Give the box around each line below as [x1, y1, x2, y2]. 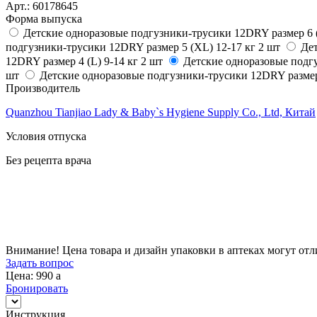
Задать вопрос [6, 256, 74, 269]
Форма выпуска [6, 12, 82, 25]
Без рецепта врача [6, 154, 91, 166]
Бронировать [6, 282, 68, 294]
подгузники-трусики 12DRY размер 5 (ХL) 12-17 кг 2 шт [6, 40, 280, 53]
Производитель [6, 81, 80, 94]
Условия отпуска [6, 129, 86, 142]
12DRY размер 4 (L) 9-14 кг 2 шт [6, 54, 163, 67]
